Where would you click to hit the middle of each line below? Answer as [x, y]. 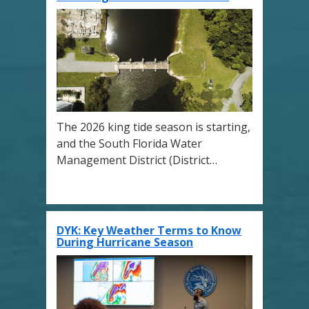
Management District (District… [137, 160]
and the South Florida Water [130, 143]
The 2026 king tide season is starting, [154, 127]
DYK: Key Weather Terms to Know [149, 230]
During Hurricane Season [125, 242]
